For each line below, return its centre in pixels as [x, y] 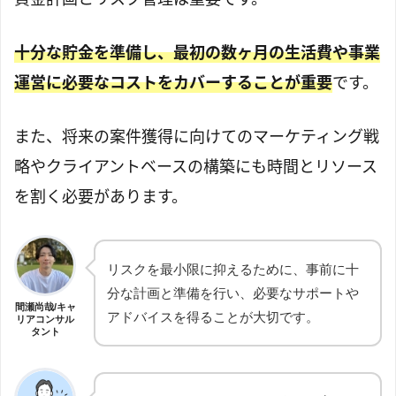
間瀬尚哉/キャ [45, 306]
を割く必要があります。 [101, 197]
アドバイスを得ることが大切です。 [213, 317]
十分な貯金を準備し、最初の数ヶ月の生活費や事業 [197, 53]
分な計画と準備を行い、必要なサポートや [233, 293]
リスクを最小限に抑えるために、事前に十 [233, 270]
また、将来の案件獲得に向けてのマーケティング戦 [197, 137]
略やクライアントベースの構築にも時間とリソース [196, 167]
